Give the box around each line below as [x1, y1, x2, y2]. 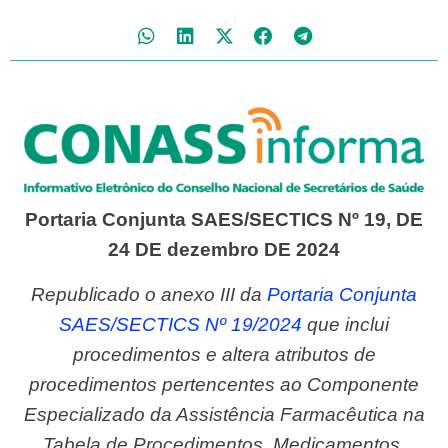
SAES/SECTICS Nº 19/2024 [59, 313, 302, 335]
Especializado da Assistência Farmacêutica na [23, 403, 425, 425]
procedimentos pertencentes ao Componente [29, 373, 419, 395]
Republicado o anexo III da [45, 283, 267, 305]
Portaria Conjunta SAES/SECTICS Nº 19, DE [25, 209, 423, 231]
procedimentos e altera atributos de [72, 343, 376, 365]
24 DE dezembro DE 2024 [108, 239, 340, 261]
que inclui [302, 313, 389, 335]
